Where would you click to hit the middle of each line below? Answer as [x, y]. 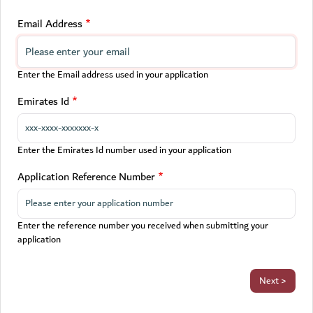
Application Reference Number [86, 177]
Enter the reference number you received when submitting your [143, 226]
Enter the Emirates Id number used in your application [124, 150]
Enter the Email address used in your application [113, 75]
